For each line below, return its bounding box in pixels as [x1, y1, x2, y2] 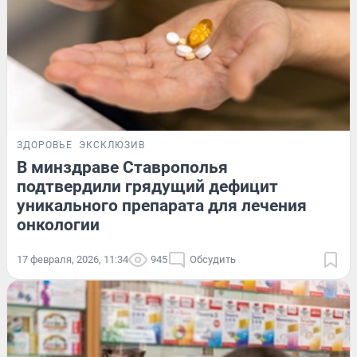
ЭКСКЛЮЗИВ [79, 139, 145, 151]
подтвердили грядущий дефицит [17, 177, 278, 197]
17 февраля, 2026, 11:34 [17, 253, 128, 266]
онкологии [17, 215, 100, 235]
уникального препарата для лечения [17, 196, 307, 216]
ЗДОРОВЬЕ [17, 139, 73, 151]
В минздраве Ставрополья [17, 158, 228, 178]
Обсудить [190, 253, 236, 266]
